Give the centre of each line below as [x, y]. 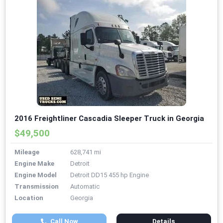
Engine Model [36, 175]
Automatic [85, 187]
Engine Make [34, 164]
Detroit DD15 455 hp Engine [110, 175]
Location [29, 198]
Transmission [37, 187]
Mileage [27, 152]
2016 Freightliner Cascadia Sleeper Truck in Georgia [109, 119]
